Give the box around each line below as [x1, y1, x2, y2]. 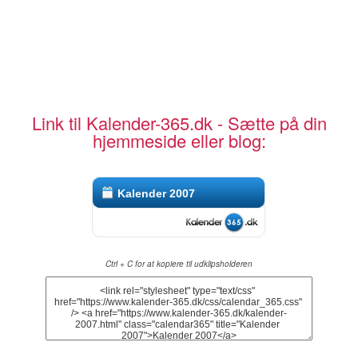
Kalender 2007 [117, 187, 196, 201]
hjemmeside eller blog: [92, 128, 266, 153]
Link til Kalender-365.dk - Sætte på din [31, 110, 327, 136]
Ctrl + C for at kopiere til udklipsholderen [105, 258, 253, 270]
